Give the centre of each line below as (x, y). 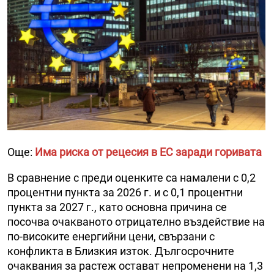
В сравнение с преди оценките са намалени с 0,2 (131, 178)
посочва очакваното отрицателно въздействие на (136, 222)
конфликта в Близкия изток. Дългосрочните (121, 251)
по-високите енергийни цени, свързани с (111, 237)
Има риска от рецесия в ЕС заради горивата (148, 152)
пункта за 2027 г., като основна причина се (117, 207)
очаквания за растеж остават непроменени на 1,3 (135, 266)
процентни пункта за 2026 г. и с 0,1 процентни (125, 193)
